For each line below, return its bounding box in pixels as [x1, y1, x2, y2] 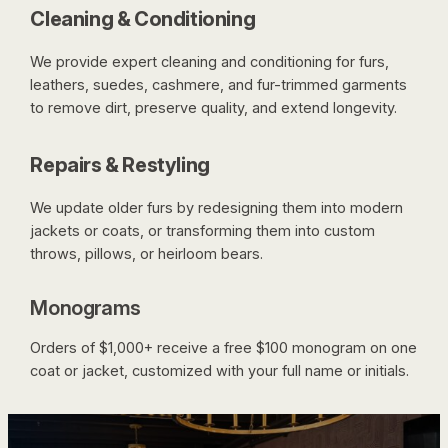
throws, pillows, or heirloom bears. [30, 245, 264, 264]
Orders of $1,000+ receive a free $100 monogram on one [30, 339, 418, 358]
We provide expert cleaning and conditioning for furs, [30, 52, 390, 71]
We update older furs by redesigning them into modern [30, 199, 404, 218]
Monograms [30, 296, 141, 321]
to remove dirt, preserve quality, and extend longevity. [30, 98, 398, 117]
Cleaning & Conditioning [30, 6, 256, 31]
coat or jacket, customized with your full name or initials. [30, 362, 410, 381]
